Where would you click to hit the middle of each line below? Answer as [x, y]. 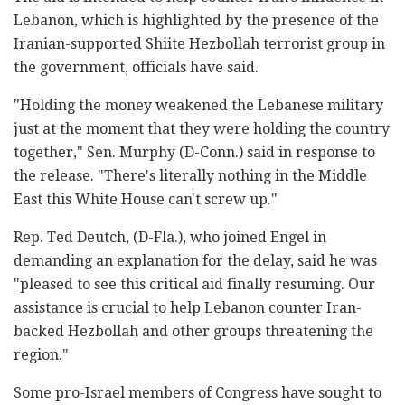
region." [41, 354]
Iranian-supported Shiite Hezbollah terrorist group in [199, 43]
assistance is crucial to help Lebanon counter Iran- [188, 307]
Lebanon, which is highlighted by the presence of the [196, 20]
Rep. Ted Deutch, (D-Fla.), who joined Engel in [170, 237]
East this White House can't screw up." [146, 199]
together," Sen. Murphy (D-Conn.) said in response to [194, 152]
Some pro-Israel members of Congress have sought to [198, 392]
